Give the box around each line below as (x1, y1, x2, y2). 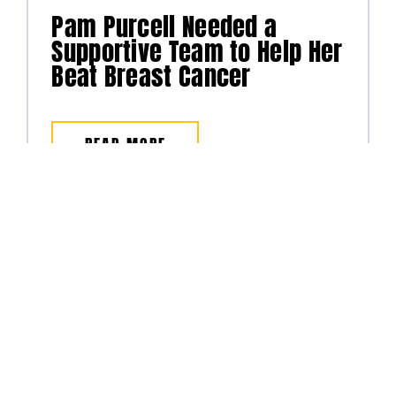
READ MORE (84, 133, 166, 157)
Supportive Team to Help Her (51, 33, 343, 71)
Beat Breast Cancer (51, 57, 251, 95)
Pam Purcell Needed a (51, 8, 278, 46)
